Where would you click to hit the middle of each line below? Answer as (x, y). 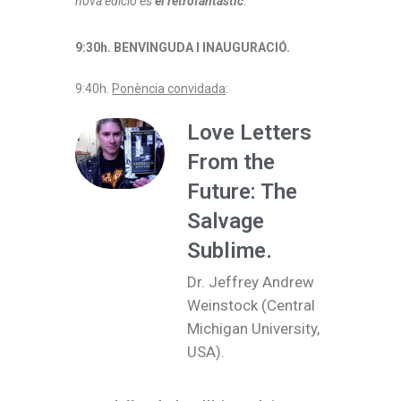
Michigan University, (253, 328)
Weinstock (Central (251, 305)
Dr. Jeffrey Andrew (251, 282)
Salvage (226, 221)
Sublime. (230, 250)
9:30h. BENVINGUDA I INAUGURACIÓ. (183, 47)
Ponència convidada (169, 88)
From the (231, 162)
